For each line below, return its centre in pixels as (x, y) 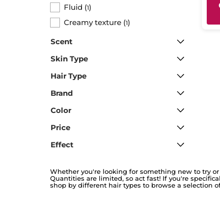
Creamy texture (93, 22)
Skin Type (69, 58)
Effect (62, 144)
